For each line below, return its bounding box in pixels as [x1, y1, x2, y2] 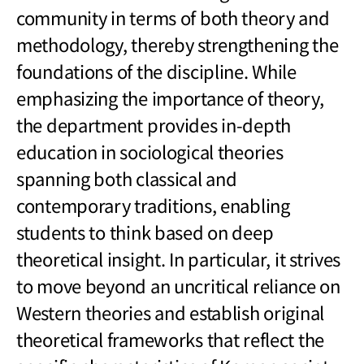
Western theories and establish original [16, 298, 325, 325]
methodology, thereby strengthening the [16, 30, 339, 57]
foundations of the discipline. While [16, 57, 297, 84]
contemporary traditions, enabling [16, 191, 290, 218]
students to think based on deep [16, 218, 274, 245]
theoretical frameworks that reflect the [16, 325, 325, 352]
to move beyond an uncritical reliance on [16, 271, 340, 298]
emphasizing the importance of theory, [16, 84, 324, 110]
